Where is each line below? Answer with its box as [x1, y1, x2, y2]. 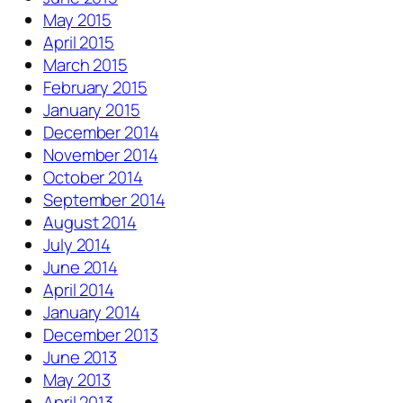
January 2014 [43, 300, 140, 325]
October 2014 [43, 166, 143, 190]
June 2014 [43, 255, 119, 280]
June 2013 [43, 345, 118, 370]
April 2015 [43, 31, 114, 55]
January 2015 [43, 98, 140, 122]
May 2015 [43, 8, 112, 32]
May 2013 [43, 368, 112, 392]
